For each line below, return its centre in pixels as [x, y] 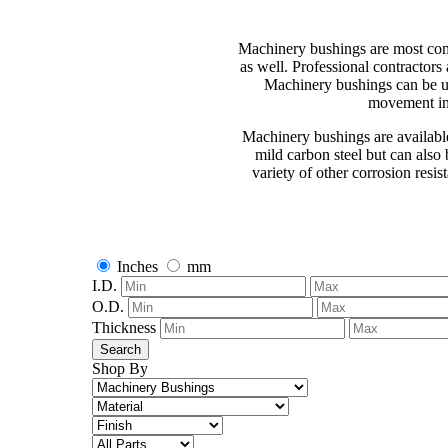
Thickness [126, 327]
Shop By [120, 368]
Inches [137, 266]
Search [120, 349]
